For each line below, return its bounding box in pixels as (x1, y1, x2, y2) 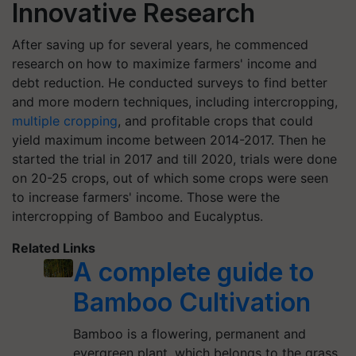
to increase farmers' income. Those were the (12, 189, 280, 205)
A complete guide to (73, 257, 315, 288)
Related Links (12, 240, 95, 256)
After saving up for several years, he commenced (12, 37, 308, 52)
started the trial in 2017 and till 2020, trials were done (12, 151, 337, 167)
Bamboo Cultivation (73, 287, 311, 318)
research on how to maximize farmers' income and (12, 56, 317, 72)
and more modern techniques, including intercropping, (12, 94, 338, 110)
